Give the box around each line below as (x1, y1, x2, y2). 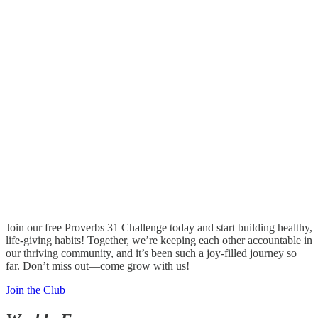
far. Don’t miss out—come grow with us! (6, 260, 190, 273)
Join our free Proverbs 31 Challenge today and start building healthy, (6, 221, 312, 234)
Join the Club (6, 284, 65, 297)
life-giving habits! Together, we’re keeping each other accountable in (6, 234, 312, 247)
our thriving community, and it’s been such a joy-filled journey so (6, 247, 297, 260)
